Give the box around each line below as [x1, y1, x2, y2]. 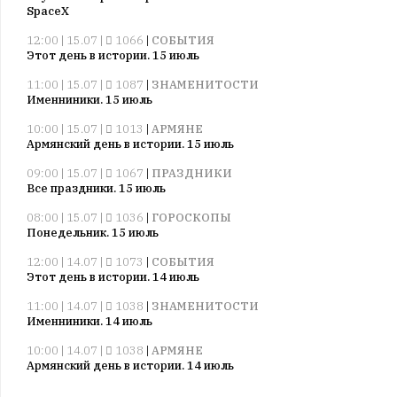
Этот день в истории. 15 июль [27, 48, 199, 63]
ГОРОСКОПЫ [152, 210, 231, 225]
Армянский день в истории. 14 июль [27, 358, 234, 373]
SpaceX [27, 4, 69, 19]
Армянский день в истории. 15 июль [27, 136, 234, 152]
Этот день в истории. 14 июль [27, 269, 199, 284]
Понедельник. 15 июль [27, 225, 159, 240]
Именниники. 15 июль [27, 92, 152, 107]
